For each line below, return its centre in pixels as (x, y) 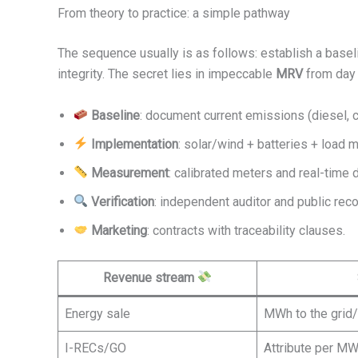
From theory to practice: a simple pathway (174, 14)
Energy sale (97, 313)
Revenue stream (150, 277)
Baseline (116, 115)
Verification (123, 201)
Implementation (135, 144)
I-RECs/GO (95, 348)
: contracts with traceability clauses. (247, 230)
